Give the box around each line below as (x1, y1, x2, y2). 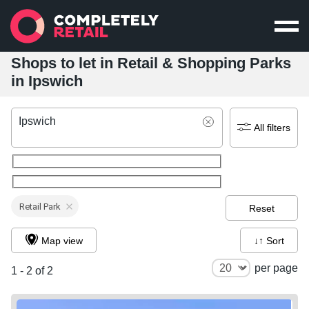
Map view (41, 235, 83, 246)
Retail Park (19, 201, 61, 212)
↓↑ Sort (266, 235, 284, 246)
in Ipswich (11, 72, 83, 90)
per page (255, 262, 298, 275)
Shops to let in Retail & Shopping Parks (11, 54, 291, 72)
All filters (254, 122, 291, 133)
